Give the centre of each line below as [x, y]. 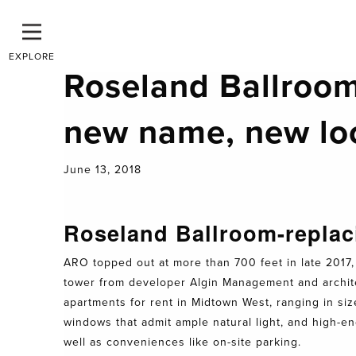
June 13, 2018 [103, 170]
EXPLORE [32, 56]
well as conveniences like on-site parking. [182, 342]
